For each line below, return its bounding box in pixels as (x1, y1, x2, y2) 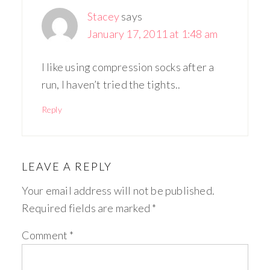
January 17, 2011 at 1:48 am (87, 27, 218, 40)
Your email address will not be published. (21, 184, 215, 197)
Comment (21, 228, 70, 242)
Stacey (87, 10, 120, 23)
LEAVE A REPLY (21, 160, 112, 173)
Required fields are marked (21, 201, 152, 215)
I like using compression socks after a (41, 60, 215, 74)
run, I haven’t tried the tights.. (41, 78, 181, 91)
